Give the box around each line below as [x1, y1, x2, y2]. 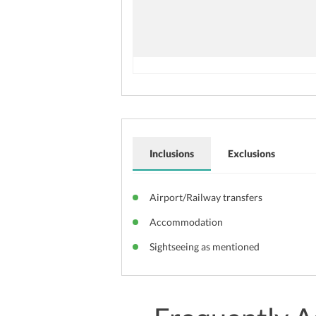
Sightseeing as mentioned [150, 241, 260, 253]
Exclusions [228, 147, 275, 160]
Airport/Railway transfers [150, 191, 262, 204]
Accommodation [150, 216, 223, 229]
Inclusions [150, 147, 194, 160]
